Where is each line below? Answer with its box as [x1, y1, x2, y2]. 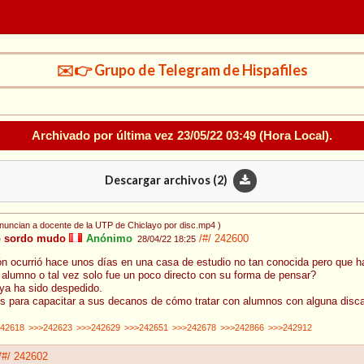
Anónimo [83, 233, 132, 245]
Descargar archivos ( [104, 172, 217, 187]
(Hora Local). [256, 128, 332, 142]
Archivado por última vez [32, 128, 177, 142]
